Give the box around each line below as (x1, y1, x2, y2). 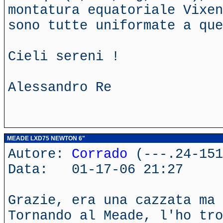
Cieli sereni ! (8, 49, 119, 64)
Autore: (8, 146, 72, 162)
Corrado (72, 146, 127, 162)
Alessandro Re (8, 80, 111, 95)
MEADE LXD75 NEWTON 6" (5, 135, 85, 142)
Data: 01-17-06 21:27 (8, 162, 183, 177)
